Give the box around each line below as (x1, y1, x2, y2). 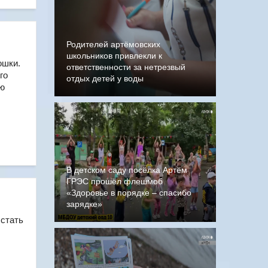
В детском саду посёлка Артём (66, 165, 187, 175)
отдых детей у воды (66, 74, 144, 83)
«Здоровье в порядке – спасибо (66, 188, 191, 197)
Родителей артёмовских (66, 39, 160, 49)
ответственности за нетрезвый (66, 62, 185, 72)
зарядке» (66, 199, 102, 209)
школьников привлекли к (66, 51, 162, 60)
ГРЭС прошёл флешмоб (66, 176, 163, 186)
